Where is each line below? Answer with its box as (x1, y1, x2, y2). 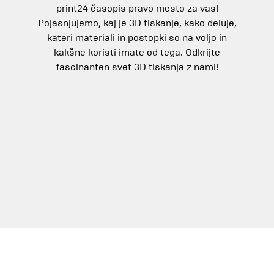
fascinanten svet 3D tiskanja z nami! (56, 61, 218, 73)
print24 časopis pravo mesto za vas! (56, 2, 218, 14)
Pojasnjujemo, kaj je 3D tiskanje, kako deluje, (37, 17, 237, 29)
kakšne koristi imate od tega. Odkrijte (54, 46, 220, 58)
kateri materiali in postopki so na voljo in (47, 32, 227, 43)
